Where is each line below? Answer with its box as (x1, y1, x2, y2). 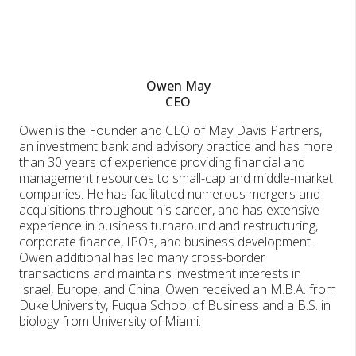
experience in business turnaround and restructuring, (19, 217, 318, 235)
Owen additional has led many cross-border (19, 249, 265, 267)
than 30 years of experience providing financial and (19, 153, 305, 172)
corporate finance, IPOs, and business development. (19, 233, 313, 251)
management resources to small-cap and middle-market (19, 169, 333, 188)
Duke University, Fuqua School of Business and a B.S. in (19, 296, 331, 315)
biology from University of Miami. (19, 312, 201, 331)
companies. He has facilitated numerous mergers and (19, 185, 320, 203)
